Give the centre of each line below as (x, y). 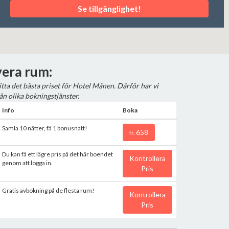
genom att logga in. (27, 163)
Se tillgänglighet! (109, 8)
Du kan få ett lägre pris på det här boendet (57, 154)
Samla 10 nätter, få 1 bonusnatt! (44, 128)
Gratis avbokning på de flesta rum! (48, 190)
